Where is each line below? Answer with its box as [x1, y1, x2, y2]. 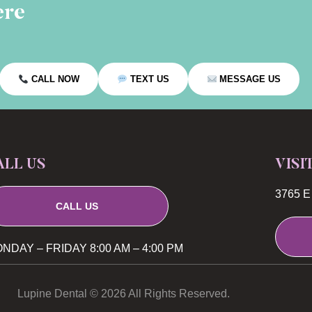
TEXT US [127, 74, 169, 85]
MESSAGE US [217, 74, 281, 85]
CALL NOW [28, 74, 79, 85]
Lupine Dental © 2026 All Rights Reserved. [17, 288, 230, 300]
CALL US [55, 201, 98, 212]
